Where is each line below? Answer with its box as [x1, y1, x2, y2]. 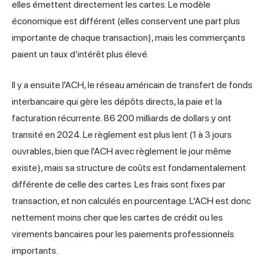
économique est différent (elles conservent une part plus [12, 15, 240, 27]
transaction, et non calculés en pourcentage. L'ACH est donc [12, 195, 251, 206]
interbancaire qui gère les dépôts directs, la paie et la [12, 95, 222, 107]
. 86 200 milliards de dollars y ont [101, 112, 231, 124]
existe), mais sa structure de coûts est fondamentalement [12, 161, 246, 173]
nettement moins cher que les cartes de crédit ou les [12, 211, 223, 223]
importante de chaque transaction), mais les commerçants [12, 31, 245, 43]
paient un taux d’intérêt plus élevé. [12, 48, 149, 60]
